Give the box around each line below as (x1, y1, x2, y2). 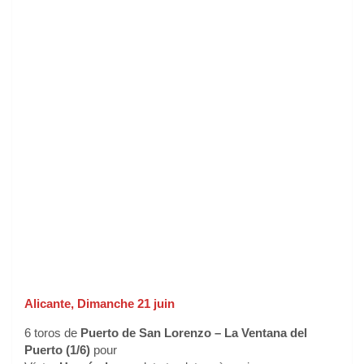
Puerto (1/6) (24, 342, 90, 357)
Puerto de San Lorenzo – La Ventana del (80, 325, 307, 340)
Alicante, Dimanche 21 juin (24, 296, 175, 310)
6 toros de (24, 325, 80, 340)
